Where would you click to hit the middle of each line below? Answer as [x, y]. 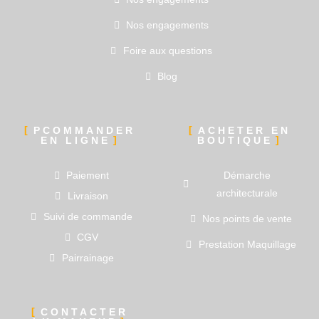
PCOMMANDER [84, 130]
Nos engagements [168, 25]
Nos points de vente [247, 219]
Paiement [88, 175]
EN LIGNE [75, 140]
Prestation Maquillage [247, 244]
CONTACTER [84, 312]
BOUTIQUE [235, 140]
